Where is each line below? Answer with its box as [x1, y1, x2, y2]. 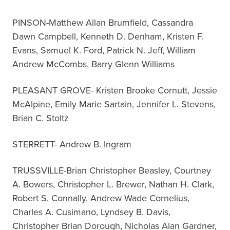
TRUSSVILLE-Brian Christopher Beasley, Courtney [12, 164, 211, 177]
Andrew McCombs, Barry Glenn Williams [12, 57, 175, 71]
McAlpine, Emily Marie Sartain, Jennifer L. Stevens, [12, 98, 216, 111]
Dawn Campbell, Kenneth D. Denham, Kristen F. [12, 30, 204, 43]
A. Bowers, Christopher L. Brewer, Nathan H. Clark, [12, 178, 214, 191]
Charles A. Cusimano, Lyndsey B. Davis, [12, 205, 170, 219]
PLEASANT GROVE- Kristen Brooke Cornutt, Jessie [12, 84, 217, 97]
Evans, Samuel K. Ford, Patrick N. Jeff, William [12, 44, 196, 57]
